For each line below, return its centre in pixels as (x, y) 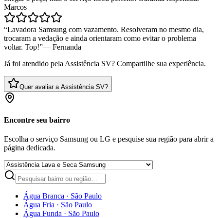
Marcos (15, 7)
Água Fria (39, 205)
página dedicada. (30, 148)
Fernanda (67, 47)
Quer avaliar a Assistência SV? (64, 87)
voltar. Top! (22, 47)
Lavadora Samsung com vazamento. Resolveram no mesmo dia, (106, 29)
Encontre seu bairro (37, 120)
